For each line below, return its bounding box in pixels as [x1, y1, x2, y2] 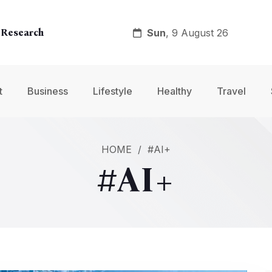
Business [27, 85, 68, 97]
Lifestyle [93, 85, 132, 97]
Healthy [157, 85, 192, 97]
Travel [217, 85, 246, 97]
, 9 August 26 [166, 26, 229, 39]
